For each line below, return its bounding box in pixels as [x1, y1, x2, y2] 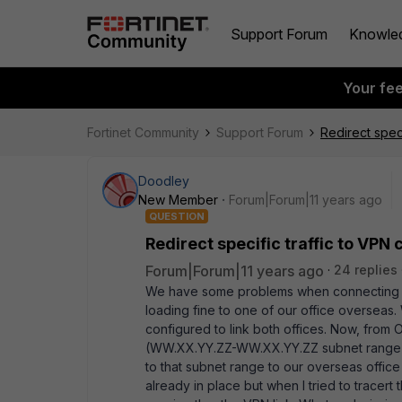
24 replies [334, 262, 398, 277]
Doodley [138, 173, 189, 188]
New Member [138, 192, 218, 207]
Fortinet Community [87, 125, 199, 140]
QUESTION [149, 210, 205, 223]
